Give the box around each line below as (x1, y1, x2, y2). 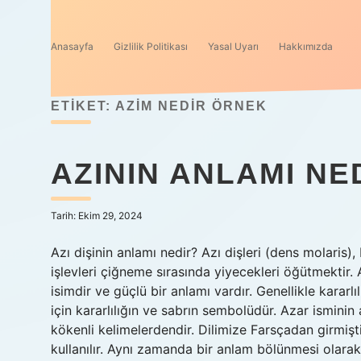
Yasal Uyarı (208, 40, 259, 52)
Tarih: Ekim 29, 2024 (51, 210, 143, 222)
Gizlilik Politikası (114, 40, 188, 52)
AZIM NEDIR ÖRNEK (115, 99, 268, 113)
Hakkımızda (279, 40, 333, 52)
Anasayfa (51, 40, 93, 52)
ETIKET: (51, 99, 115, 113)
